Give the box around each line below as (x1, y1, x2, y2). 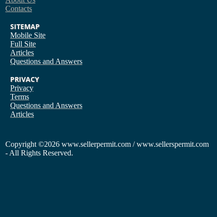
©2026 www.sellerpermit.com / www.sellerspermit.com (38, 140, 209, 148)
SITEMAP (10, 22, 40, 31)
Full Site (10, 40, 36, 48)
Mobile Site (10, 31, 46, 39)
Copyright (5, 140, 38, 148)
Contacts (5, 4, 32, 13)
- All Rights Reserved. (5, 149, 73, 157)
